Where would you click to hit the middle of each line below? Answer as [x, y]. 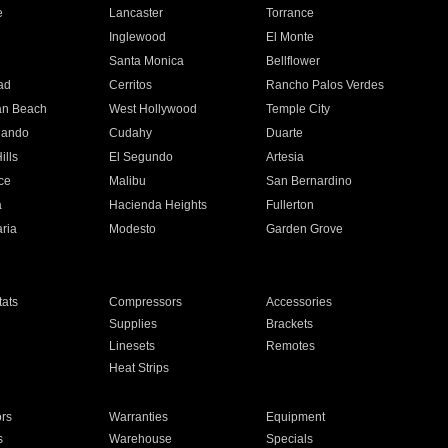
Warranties [138, 417]
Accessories [299, 302]
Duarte [285, 133]
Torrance [290, 13]
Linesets [131, 346]
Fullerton [290, 205]
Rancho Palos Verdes [325, 85]
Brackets [290, 324]
